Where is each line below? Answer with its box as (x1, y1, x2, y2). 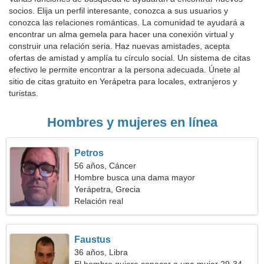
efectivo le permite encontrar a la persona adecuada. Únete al (9, 65, 240, 74)
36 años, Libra (74, 247, 128, 257)
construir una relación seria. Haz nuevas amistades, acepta (9, 41, 230, 51)
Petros (74, 148, 104, 158)
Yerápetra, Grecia (74, 184, 141, 194)
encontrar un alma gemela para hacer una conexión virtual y (9, 29, 234, 39)
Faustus (74, 235, 111, 245)
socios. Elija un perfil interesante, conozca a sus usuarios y (9, 6, 228, 15)
